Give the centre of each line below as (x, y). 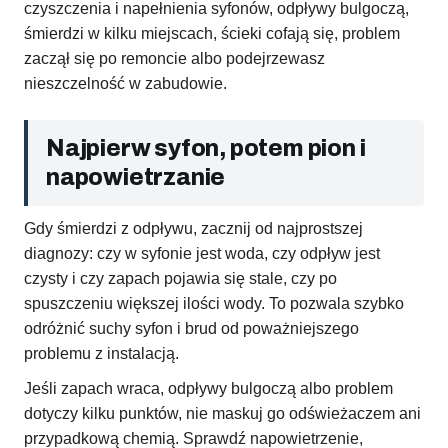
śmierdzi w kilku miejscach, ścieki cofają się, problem (212, 34)
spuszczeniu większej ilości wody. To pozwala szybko (214, 304)
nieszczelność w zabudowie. (125, 84)
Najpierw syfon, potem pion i (206, 149)
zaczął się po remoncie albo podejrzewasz (174, 59)
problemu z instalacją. (101, 354)
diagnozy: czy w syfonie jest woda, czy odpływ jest (202, 254)
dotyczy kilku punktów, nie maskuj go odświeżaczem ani (222, 414)
